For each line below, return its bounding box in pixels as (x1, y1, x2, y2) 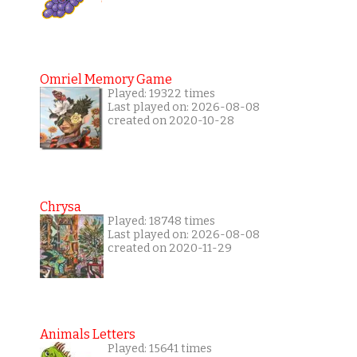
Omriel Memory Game (39, 72, 172, 88)
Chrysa (39, 199, 81, 215)
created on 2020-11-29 (107, 241, 232, 256)
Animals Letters (39, 327, 135, 343)
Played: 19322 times (107, 87, 215, 101)
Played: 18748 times (107, 214, 215, 229)
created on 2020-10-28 (107, 114, 234, 128)
